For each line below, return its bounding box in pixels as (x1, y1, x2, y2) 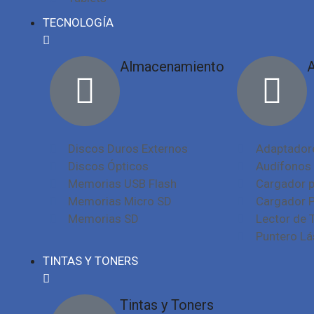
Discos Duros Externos (68, 142, 189, 156)
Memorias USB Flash (68, 177, 177, 191)
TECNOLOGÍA (43, 15, 114, 29)
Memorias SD (68, 212, 139, 226)
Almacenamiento (120, 58, 224, 75)
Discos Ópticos (68, 159, 149, 173)
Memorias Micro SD (68, 194, 172, 208)
